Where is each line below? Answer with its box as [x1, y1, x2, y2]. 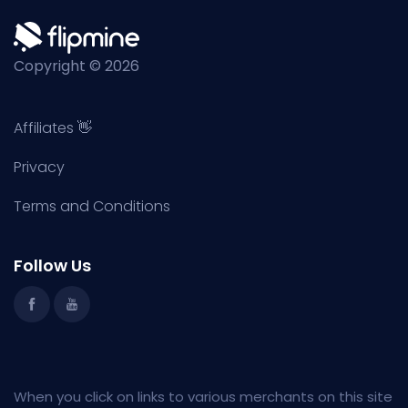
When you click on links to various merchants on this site [14, 387, 393, 406]
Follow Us [14, 254, 91, 277]
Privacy [14, 157, 65, 178]
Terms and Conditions [14, 196, 170, 217]
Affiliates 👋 [14, 117, 92, 138]
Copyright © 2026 [14, 56, 139, 76]
